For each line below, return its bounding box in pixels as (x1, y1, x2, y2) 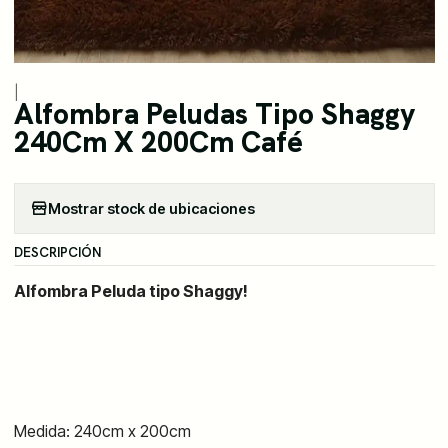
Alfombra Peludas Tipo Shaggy (13, 95, 415, 134)
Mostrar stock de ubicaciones (47, 199, 255, 217)
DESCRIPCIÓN (13, 243, 101, 262)
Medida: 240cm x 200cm (13, 421, 191, 442)
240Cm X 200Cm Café (13, 123, 303, 162)
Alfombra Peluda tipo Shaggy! (13, 281, 248, 302)
